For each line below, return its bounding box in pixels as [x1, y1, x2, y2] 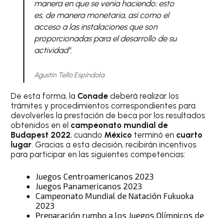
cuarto [176, 129, 203, 140]
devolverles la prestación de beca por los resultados [11, 110, 206, 120]
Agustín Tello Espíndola [34, 70, 104, 79]
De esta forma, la [11, 91, 78, 101]
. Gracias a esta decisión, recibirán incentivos [32, 139, 197, 149]
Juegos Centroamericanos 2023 [36, 171, 154, 181]
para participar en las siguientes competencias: [11, 149, 186, 159]
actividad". [34, 45, 72, 55]
